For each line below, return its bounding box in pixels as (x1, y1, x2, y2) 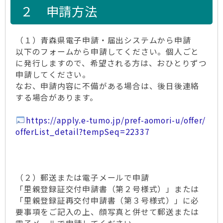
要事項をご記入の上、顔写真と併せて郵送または (15, 206, 200, 218)
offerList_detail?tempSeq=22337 (15, 126, 150, 137)
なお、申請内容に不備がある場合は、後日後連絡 (15, 80, 200, 92)
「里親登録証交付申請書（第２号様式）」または (15, 183, 200, 195)
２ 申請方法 (20, 2, 98, 20)
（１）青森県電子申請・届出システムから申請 (15, 34, 191, 46)
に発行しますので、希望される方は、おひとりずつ (15, 57, 208, 69)
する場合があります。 (15, 92, 98, 103)
